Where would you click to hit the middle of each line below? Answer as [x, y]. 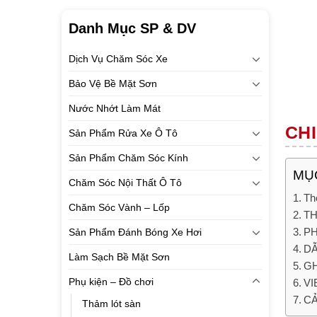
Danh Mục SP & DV [132, 28]
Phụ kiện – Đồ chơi [111, 282]
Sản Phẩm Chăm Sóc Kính [128, 158]
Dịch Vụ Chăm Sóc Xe [118, 59]
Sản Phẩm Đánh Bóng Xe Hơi [135, 232]
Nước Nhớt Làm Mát [115, 108]
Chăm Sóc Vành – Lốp [119, 207]
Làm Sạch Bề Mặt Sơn [119, 257]
